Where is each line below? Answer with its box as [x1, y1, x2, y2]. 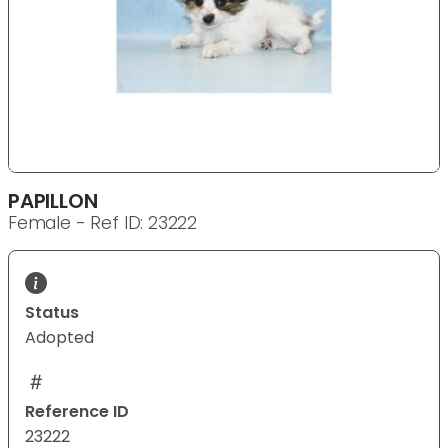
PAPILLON [8, 187, 98, 216]
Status [25, 301, 79, 325]
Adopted [25, 326, 94, 350]
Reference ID [25, 400, 129, 424]
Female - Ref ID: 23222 [8, 211, 198, 236]
